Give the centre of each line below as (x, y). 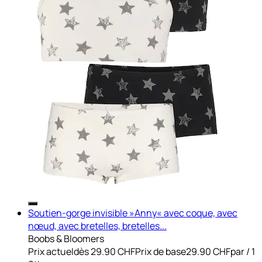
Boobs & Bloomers (66, 238)
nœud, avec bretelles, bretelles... (97, 225)
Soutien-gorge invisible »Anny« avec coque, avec (133, 213)
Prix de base (161, 251)
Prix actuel (51, 251)
